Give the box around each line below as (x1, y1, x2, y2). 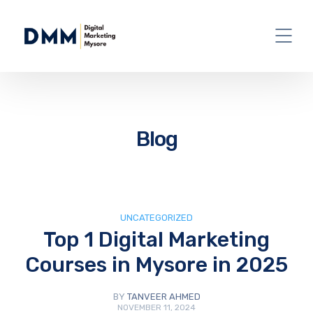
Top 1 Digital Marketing (43, 226, 270, 252)
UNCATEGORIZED (120, 212, 193, 223)
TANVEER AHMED (126, 291, 201, 302)
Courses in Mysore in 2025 (25, 252, 288, 277)
